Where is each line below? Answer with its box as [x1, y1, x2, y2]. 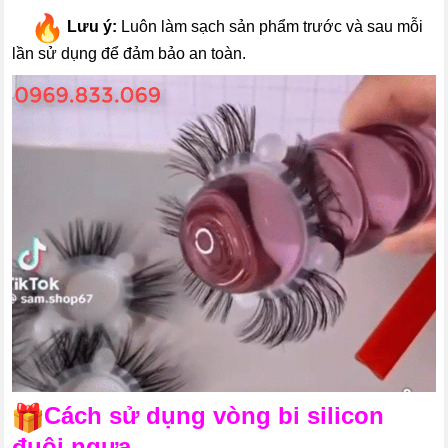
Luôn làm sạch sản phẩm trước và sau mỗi [117, 17, 424, 35]
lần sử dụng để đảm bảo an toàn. [12, 44, 247, 62]
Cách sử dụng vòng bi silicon [44, 402, 385, 430]
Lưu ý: [63, 17, 118, 35]
